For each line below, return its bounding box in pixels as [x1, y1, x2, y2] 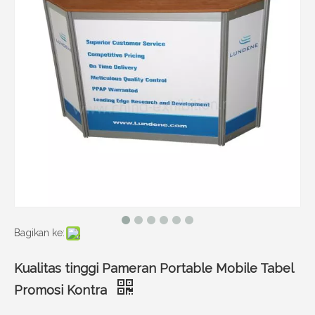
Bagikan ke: [14, 227, 65, 238]
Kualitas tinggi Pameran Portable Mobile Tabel [14, 261, 293, 276]
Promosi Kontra [14, 283, 110, 297]
